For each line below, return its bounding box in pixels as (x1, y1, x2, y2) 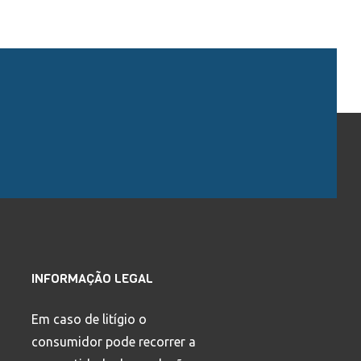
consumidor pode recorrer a (31, 334, 196, 349)
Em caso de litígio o (31, 311, 147, 326)
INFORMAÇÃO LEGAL (31, 269, 153, 287)
